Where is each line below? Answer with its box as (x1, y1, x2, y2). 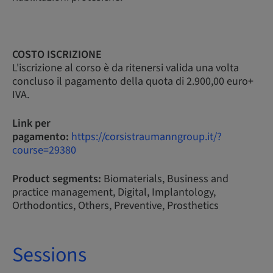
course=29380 (12, 143, 76, 158)
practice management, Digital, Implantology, (12, 185, 216, 200)
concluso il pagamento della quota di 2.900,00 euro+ (12, 74, 253, 89)
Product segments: (12, 171, 101, 186)
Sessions (12, 240, 87, 270)
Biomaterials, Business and (101, 171, 229, 186)
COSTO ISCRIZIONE (12, 47, 102, 62)
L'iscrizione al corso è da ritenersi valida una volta (12, 60, 239, 76)
